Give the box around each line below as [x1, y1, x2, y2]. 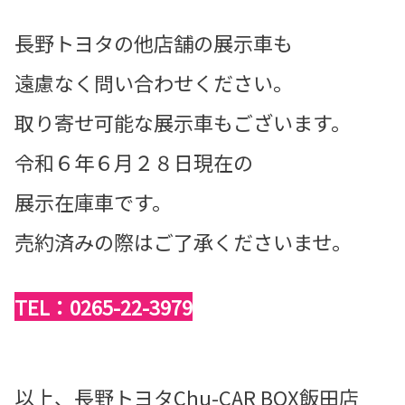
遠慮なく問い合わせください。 [14, 67, 293, 97]
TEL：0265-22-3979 [14, 291, 193, 321]
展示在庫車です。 [14, 186, 172, 216]
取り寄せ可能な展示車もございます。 [14, 107, 351, 137]
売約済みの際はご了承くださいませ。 [14, 226, 352, 256]
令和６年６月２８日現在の [14, 146, 253, 176]
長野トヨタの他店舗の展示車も [14, 27, 293, 57]
